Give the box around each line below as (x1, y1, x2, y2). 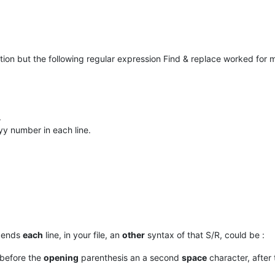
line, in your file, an (43, 229, 122, 240)
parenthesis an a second (79, 252, 182, 263)
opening (44, 252, 79, 263)
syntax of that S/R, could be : (145, 229, 265, 240)
